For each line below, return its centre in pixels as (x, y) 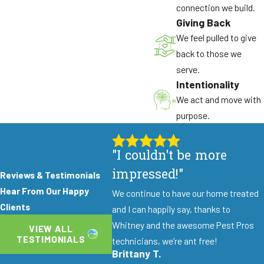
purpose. (193, 115)
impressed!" (147, 176)
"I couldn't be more (169, 157)
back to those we (209, 53)
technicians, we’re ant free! (164, 241)
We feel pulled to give (216, 37)
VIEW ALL (51, 229)
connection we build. (215, 7)
